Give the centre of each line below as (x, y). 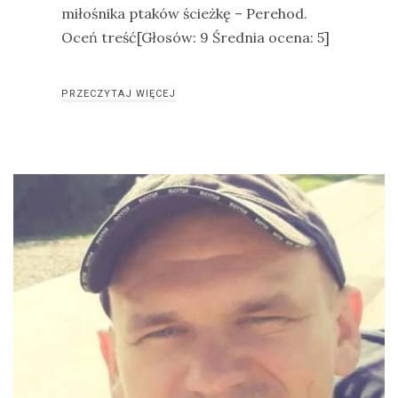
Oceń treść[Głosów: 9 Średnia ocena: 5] (195, 37)
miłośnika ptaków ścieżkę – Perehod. (184, 13)
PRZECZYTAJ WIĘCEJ (119, 94)
